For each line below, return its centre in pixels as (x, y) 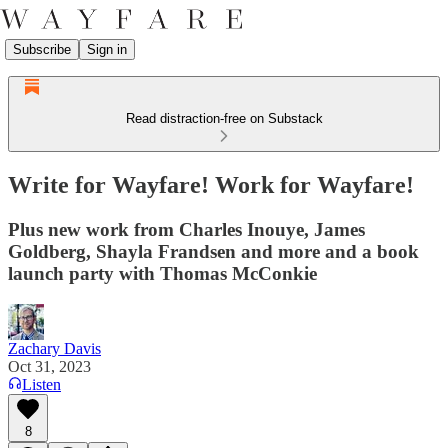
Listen (41, 384)
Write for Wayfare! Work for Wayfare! (211, 184)
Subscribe (42, 49)
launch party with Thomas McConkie (162, 273)
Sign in (107, 49)
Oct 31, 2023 (49, 366)
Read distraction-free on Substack (224, 118)
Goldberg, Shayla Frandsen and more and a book (213, 251)
